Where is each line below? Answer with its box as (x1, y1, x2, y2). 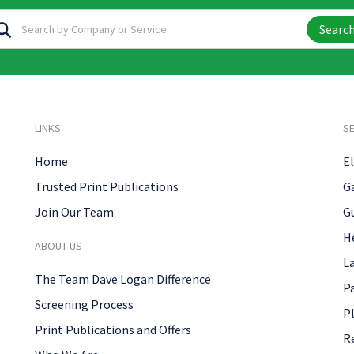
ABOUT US (35, 239, 82, 253)
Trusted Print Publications (35, 179, 179, 194)
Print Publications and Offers (35, 322, 191, 337)
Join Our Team (35, 204, 114, 220)
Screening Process (35, 296, 134, 312)
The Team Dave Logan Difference (35, 271, 211, 287)
